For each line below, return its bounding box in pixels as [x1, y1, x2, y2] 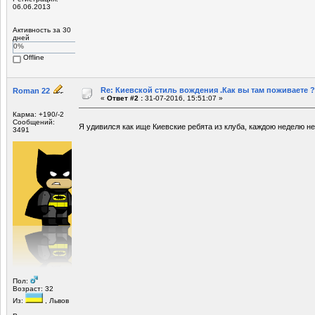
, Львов [43, 296, 69, 304]
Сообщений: [13, 117, 55, 126]
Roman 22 [13, 86, 50, 95]
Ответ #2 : [107, 94, 143, 102]
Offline [21, 53, 44, 61]
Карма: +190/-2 [13, 110, 64, 118]
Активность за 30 [13, 25, 71, 34]
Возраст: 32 [13, 284, 53, 292]
